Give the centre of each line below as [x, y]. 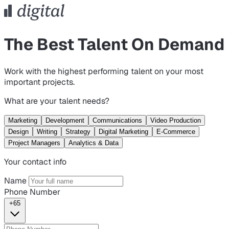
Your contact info [35, 162]
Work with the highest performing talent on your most [104, 71]
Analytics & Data [94, 143]
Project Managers [34, 143]
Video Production [176, 120]
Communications [117, 120]
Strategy [78, 131]
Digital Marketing [123, 131]
